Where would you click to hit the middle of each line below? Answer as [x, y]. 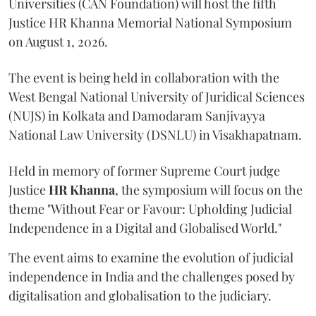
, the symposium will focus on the [209, 190]
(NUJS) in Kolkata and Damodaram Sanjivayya [137, 116]
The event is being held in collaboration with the [144, 78]
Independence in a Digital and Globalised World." [145, 228]
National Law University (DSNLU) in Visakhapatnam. [155, 135]
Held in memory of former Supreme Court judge [144, 171]
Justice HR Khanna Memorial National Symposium [150, 23]
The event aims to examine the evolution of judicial [151, 257]
